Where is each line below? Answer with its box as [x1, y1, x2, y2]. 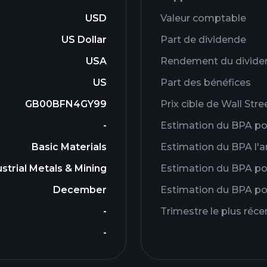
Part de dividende [160, 34, 246, 45]
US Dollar [61, 34, 107, 45]
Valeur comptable [160, 13, 246, 24]
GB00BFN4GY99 [25, 98, 107, 110]
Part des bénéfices [160, 77, 251, 88]
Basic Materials [32, 141, 107, 153]
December [53, 184, 107, 195]
